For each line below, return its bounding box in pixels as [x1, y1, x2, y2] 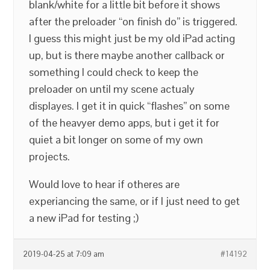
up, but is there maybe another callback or [29, 48, 225, 62]
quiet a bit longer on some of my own [29, 133, 204, 146]
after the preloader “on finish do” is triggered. [29, 14, 238, 28]
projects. [29, 149, 71, 163]
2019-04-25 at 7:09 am [23, 250, 105, 259]
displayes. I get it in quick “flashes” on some [29, 99, 230, 113]
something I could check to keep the [29, 65, 199, 79]
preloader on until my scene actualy [29, 82, 195, 96]
